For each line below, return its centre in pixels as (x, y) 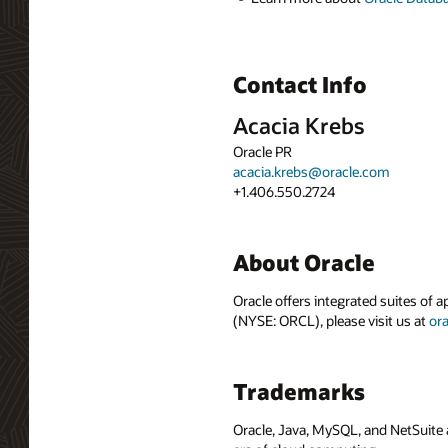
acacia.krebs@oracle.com (311, 171)
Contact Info (300, 83)
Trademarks (299, 390)
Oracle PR (262, 151)
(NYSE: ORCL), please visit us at (331, 320)
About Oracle (304, 261)
